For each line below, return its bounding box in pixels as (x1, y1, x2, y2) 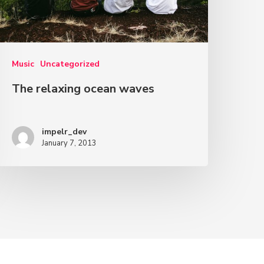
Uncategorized (40, 58, 100, 70)
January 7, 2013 (42, 138, 97, 149)
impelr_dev (42, 126, 87, 138)
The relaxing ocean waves (12, 81, 155, 97)
